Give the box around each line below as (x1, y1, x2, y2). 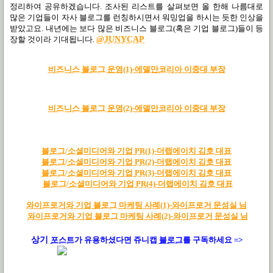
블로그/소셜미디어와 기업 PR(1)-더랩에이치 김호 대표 (41, 146, 232, 155)
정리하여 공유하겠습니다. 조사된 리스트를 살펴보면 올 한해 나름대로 (10, 2, 263, 11)
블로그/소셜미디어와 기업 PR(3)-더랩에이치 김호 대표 (41, 168, 232, 177)
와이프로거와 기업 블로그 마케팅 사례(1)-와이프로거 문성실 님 (26, 200, 247, 210)
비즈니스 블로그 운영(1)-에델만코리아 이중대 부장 (48, 65, 225, 74)
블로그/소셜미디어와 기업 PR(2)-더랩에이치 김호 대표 (41, 157, 232, 166)
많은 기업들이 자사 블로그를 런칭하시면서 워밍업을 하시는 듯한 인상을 (10, 13, 263, 22)
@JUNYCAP (96, 35, 144, 44)
